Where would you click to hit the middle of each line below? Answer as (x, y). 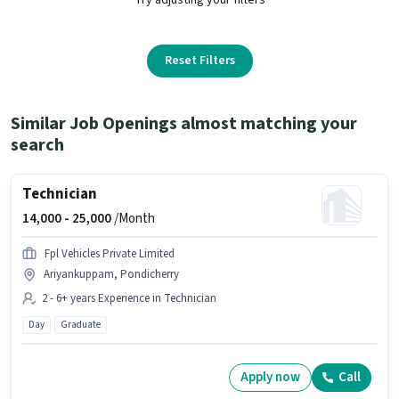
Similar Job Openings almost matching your (184, 123)
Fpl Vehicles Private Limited (110, 253)
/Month (133, 218)
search (37, 145)
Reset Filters (199, 60)
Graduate (81, 324)
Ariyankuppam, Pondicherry (111, 274)
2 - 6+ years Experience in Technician (129, 298)
